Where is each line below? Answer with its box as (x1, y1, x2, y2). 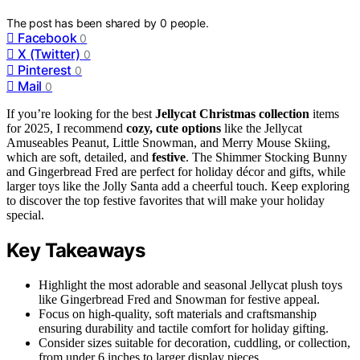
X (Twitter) (18, 45, 80, 62)
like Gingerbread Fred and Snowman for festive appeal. (39, 292, 320, 306)
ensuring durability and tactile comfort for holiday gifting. (39, 321, 329, 335)
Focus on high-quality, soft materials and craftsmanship (39, 306, 317, 321)
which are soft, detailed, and (6, 149, 152, 164)
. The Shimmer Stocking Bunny (186, 149, 347, 164)
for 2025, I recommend (6, 121, 126, 135)
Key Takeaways (6, 238, 145, 262)
